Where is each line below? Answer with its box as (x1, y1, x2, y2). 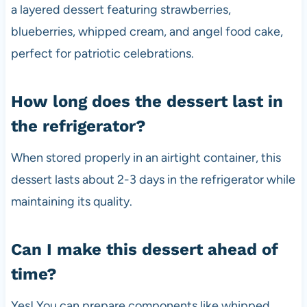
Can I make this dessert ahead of (10, 240, 278, 260)
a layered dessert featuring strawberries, (10, 2, 231, 18)
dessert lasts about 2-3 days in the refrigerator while (10, 172, 295, 188)
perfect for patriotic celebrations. (10, 46, 194, 62)
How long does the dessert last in (10, 92, 283, 112)
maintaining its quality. (10, 194, 132, 210)
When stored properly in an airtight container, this (10, 150, 281, 166)
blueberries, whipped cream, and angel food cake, (10, 24, 283, 40)
